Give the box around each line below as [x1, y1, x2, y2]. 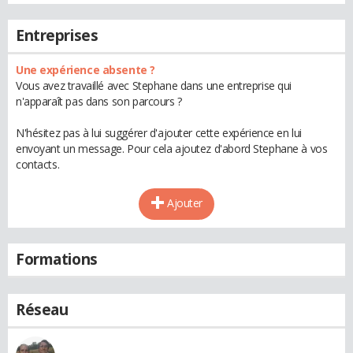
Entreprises [16, 25, 98, 46]
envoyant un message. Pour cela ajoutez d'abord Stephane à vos [16, 141, 328, 156]
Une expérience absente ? [16, 62, 155, 77]
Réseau [16, 299, 69, 320]
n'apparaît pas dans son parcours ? [16, 94, 182, 109]
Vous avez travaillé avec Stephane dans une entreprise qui [16, 78, 292, 93]
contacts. [16, 157, 60, 172]
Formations [16, 249, 98, 269]
